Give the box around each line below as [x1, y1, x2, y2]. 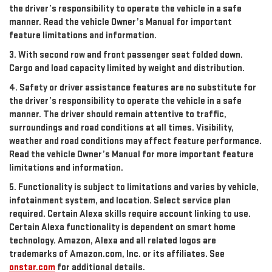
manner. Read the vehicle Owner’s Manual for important [9, 16, 232, 29]
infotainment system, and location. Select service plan [9, 195, 231, 207]
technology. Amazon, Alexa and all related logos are [9, 235, 216, 247]
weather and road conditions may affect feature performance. [9, 135, 262, 148]
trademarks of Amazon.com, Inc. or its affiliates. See [9, 248, 225, 260]
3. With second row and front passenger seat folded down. [9, 49, 243, 61]
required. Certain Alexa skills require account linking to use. [9, 208, 251, 220]
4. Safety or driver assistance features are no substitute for [9, 82, 256, 94]
